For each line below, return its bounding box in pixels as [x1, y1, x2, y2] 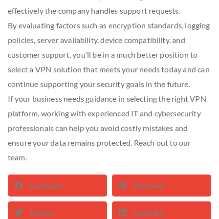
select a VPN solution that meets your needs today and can [8, 65, 210, 74]
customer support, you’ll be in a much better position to [8, 50, 198, 59]
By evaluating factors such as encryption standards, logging [8, 21, 210, 30]
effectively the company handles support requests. [8, 6, 180, 15]
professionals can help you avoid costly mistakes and [8, 123, 188, 132]
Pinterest [134, 181, 166, 190]
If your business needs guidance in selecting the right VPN [8, 94, 206, 103]
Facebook [30, 181, 63, 190]
